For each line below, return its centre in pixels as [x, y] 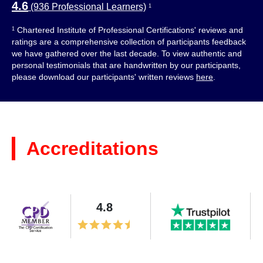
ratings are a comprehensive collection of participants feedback [129, 42]
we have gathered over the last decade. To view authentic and [127, 53]
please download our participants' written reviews [104, 77]
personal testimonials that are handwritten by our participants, [126, 65]
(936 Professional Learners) [87, 7]
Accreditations [92, 149]
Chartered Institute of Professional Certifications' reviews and [129, 30]
